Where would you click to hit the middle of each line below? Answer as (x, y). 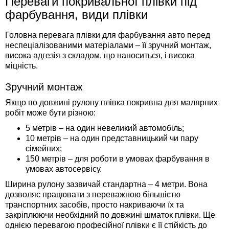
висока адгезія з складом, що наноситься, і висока (100, 55)
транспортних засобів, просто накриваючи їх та (95, 205)
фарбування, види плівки (76, 15)
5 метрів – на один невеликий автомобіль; (105, 128)
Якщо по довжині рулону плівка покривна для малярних (111, 102)
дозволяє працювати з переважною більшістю (93, 194)
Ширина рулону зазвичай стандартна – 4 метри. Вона (106, 184)
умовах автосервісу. (64, 169)
